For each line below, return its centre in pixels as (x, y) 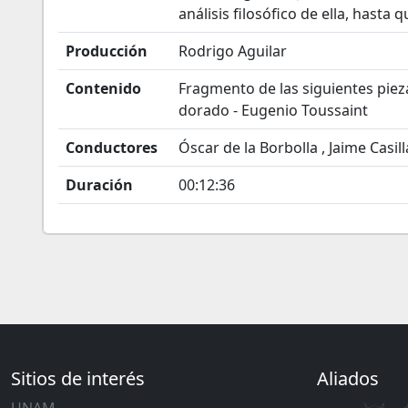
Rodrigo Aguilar (233, 51)
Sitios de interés (78, 378)
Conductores (112, 148)
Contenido (103, 88)
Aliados (348, 378)
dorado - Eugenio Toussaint (273, 110)
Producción (107, 51)
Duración (99, 185)
